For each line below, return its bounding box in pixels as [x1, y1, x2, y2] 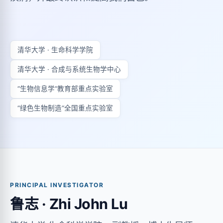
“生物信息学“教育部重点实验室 [17, 85, 113, 93]
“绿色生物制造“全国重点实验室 [17, 104, 113, 112]
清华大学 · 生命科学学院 [17, 46, 93, 54]
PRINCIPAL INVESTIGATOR [10, 181, 104, 189]
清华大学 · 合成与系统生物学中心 [17, 65, 121, 73]
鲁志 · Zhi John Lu [10, 195, 127, 213]
